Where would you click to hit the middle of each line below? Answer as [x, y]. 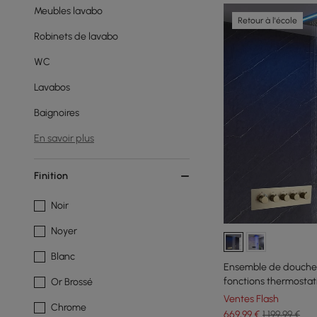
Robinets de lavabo [76, 36]
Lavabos [52, 87]
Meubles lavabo [68, 11]
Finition [51, 176]
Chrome [69, 307]
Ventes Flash [251, 299]
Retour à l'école [267, 21]
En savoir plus [64, 138]
